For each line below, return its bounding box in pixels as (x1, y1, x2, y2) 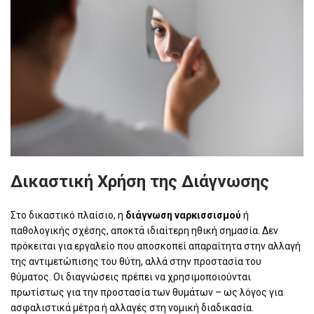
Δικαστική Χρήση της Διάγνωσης (11, 171, 269, 191)
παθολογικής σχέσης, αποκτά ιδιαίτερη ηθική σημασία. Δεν (11, 224, 278, 236)
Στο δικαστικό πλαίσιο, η (11, 209, 125, 221)
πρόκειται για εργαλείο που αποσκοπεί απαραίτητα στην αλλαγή (11, 240, 301, 252)
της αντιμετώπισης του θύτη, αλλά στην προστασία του (11, 255, 261, 267)
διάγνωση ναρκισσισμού (125, 209, 241, 221)
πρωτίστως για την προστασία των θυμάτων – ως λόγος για (11, 286, 283, 298)
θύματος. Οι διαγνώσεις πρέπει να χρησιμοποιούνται (11, 271, 251, 282)
